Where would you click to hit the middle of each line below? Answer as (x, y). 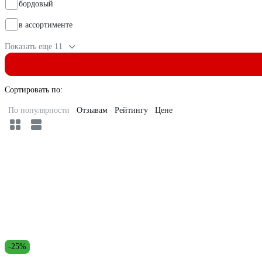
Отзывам (92, 111)
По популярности (39, 111)
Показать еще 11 (34, 47)
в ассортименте (46, 25)
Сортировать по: (34, 90)
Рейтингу (131, 111)
